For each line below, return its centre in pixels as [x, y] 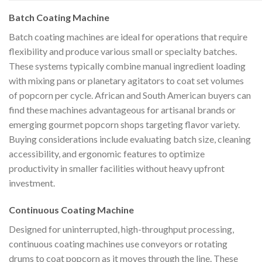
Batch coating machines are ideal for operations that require [128, 36]
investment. [32, 182]
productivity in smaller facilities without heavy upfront [117, 168]
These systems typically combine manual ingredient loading [127, 65]
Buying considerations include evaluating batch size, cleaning [130, 139]
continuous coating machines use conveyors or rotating [118, 243]
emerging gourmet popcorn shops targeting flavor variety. [124, 124]
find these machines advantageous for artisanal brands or [122, 109]
